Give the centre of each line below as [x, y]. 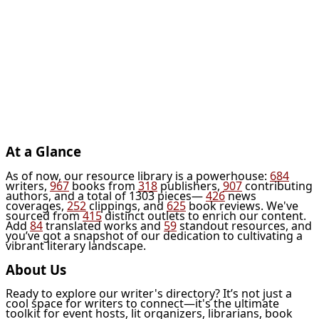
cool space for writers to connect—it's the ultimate [142, 304]
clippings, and [126, 205]
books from [104, 185]
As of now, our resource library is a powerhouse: [138, 176]
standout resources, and [244, 225]
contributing [277, 185]
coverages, [36, 205]
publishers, [190, 185]
